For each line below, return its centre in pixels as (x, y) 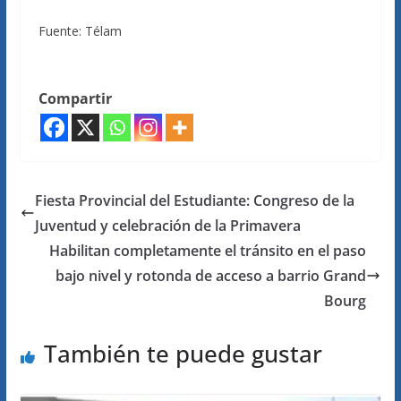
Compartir (75, 98)
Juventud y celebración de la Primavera (167, 226)
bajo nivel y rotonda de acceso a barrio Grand (211, 276)
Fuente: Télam (80, 31)
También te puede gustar (183, 354)
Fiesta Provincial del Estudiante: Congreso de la (194, 200)
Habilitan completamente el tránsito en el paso (208, 251)
